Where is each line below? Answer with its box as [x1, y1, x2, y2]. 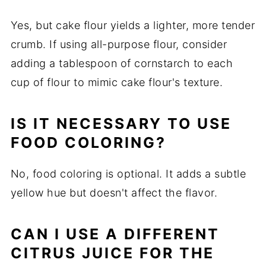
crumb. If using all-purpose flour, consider [10, 38, 227, 51]
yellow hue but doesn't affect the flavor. [10, 186, 218, 199]
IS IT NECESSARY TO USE [10, 115, 232, 133]
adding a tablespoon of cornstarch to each [10, 57, 233, 70]
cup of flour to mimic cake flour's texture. [10, 76, 223, 89]
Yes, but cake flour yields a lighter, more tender [10, 19, 255, 32]
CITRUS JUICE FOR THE [10, 244, 214, 262]
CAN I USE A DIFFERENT [10, 225, 220, 243]
